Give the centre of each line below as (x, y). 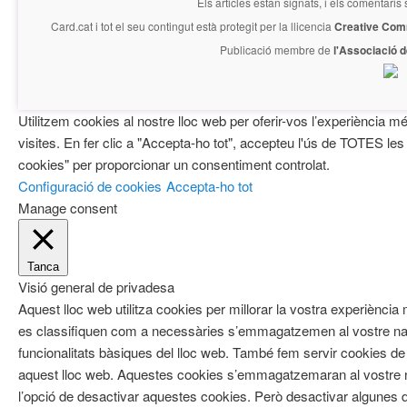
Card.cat (72, 26)
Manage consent (67, 207)
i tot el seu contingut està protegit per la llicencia (213, 26)
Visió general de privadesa (96, 286)
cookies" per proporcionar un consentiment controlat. (174, 164)
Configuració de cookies (89, 185)
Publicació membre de (277, 50)
